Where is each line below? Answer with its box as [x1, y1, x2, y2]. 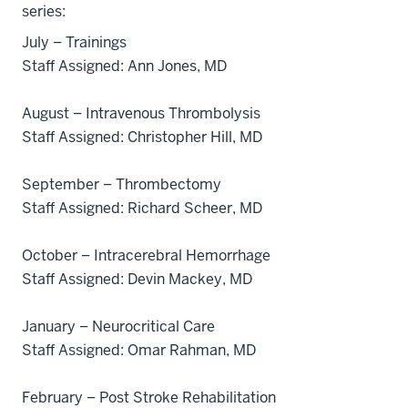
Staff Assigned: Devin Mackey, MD [22, 270, 252, 289]
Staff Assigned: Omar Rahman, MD [22, 341, 256, 360]
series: [22, 2, 66, 21]
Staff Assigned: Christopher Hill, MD [22, 127, 262, 147]
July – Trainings [22, 33, 130, 52]
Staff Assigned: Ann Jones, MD [22, 56, 227, 76]
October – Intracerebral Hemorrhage [22, 246, 274, 265]
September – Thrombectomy [22, 175, 225, 194]
